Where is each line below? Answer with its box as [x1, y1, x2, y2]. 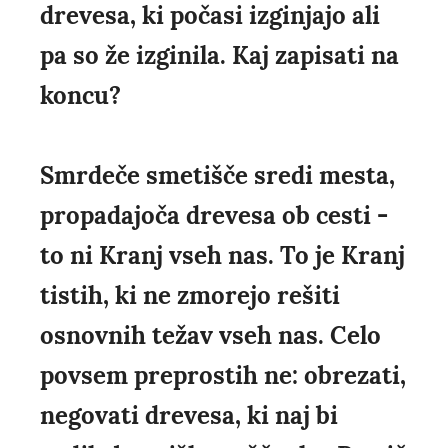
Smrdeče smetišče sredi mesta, [40, 160, 395, 192]
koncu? [40, 80, 121, 112]
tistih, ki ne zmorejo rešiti [40, 280, 340, 312]
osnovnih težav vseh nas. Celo [40, 320, 381, 352]
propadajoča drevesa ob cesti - [40, 200, 388, 232]
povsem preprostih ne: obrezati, [40, 360, 406, 392]
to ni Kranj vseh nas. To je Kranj [40, 240, 405, 272]
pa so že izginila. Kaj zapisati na [40, 40, 399, 72]
